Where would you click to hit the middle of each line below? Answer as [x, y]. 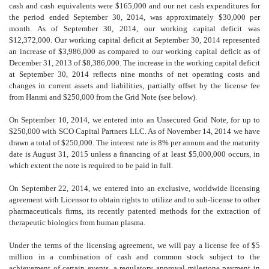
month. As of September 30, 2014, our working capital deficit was [134, 28]
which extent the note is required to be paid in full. [91, 165]
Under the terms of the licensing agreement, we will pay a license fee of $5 [134, 245]
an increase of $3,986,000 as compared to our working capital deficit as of [134, 51]
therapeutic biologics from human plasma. [77, 222]
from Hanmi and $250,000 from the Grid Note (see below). [103, 97]
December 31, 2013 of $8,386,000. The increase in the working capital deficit [134, 62]
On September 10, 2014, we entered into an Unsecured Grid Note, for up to [134, 119]
